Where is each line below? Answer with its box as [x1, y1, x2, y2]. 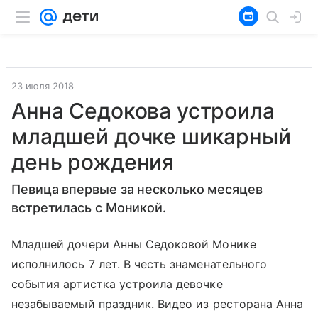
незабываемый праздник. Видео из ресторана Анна [11, 297, 304, 311]
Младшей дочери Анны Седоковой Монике [11, 237, 256, 251]
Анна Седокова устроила [11, 98, 275, 124]
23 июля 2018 [11, 80, 74, 92]
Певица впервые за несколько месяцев [11, 182, 263, 197]
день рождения [11, 149, 175, 175]
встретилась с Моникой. [11, 200, 167, 215]
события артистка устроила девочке [11, 277, 223, 291]
